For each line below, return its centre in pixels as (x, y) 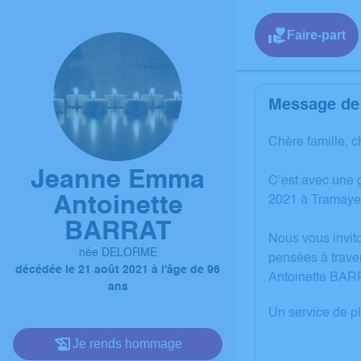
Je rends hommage (127, 344)
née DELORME (118, 253)
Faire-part (316, 35)
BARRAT (118, 232)
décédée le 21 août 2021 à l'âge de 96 (118, 270)
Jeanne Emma (118, 180)
